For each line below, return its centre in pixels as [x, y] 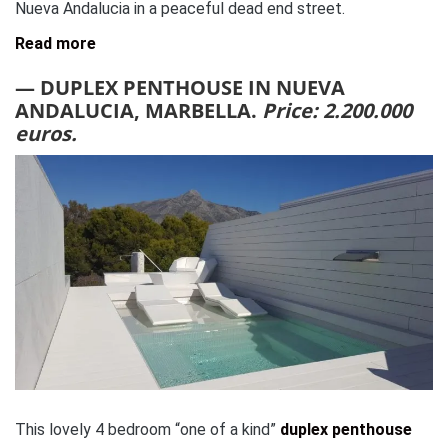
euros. [46, 133]
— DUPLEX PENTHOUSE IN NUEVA [180, 87]
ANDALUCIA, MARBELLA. [138, 110]
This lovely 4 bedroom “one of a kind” [147, 430]
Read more [55, 43]
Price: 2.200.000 [337, 110]
